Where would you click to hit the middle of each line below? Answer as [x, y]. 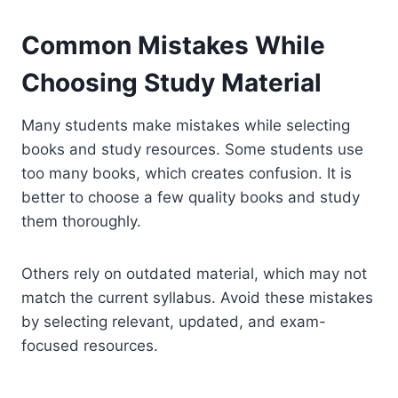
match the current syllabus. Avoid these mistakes [197, 297]
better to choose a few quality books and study [191, 197]
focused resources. [90, 345]
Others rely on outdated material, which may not [194, 273]
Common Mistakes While [173, 45]
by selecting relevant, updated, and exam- [174, 321]
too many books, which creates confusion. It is [187, 173]
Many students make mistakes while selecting [186, 125]
